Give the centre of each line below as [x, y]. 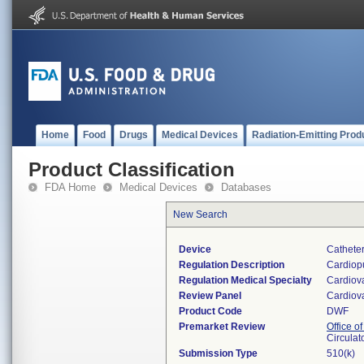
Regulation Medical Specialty [245, 280]
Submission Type [218, 353]
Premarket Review [222, 327]
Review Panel [210, 296]
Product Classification [132, 169]
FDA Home [70, 187]
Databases [246, 187]
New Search [200, 214]
